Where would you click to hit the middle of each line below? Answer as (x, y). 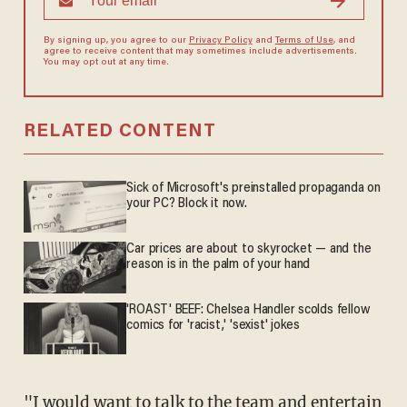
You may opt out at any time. (106, 63)
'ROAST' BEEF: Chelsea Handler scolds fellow (248, 311)
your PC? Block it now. (187, 204)
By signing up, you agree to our (116, 41)
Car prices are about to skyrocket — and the (249, 250)
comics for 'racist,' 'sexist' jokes (213, 326)
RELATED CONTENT (119, 132)
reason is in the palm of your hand (218, 265)
